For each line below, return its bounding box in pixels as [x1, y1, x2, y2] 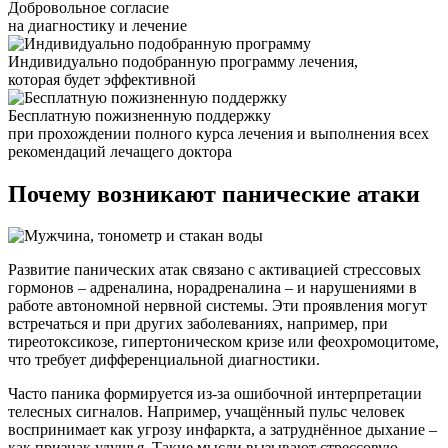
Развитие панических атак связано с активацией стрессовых [8, 261, 421, 279]
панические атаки [216, 180, 420, 207]
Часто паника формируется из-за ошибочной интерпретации [8, 385, 422, 403]
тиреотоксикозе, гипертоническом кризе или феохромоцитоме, [8, 333, 439, 351]
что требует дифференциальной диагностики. [8, 351, 320, 369]
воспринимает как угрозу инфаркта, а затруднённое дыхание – [8, 421, 437, 439]
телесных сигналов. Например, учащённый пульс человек [8, 403, 405, 421]
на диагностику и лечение [8, 16, 187, 34]
